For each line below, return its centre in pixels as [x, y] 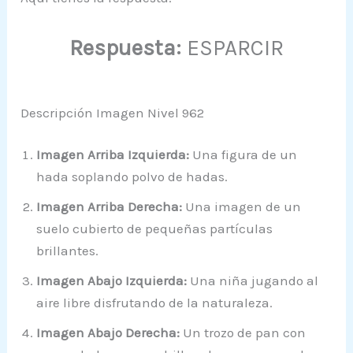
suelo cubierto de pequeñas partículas [155, 229]
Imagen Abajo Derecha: [108, 333]
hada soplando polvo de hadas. [132, 177]
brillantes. [68, 251]
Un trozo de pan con [243, 333]
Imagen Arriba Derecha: [110, 207]
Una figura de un [243, 155]
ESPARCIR [232, 48]
